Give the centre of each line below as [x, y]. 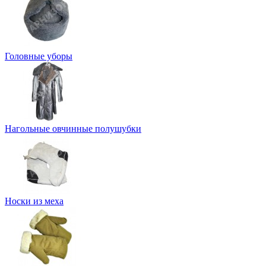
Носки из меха [34, 201]
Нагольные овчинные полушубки [73, 128]
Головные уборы [39, 56]
